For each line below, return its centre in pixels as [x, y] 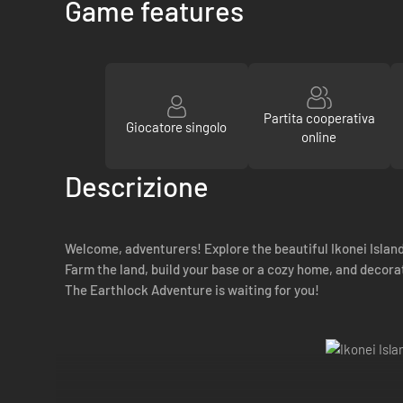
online [319, 136]
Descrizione [137, 186]
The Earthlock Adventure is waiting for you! [192, 290]
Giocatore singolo [177, 127]
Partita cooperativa [319, 117]
